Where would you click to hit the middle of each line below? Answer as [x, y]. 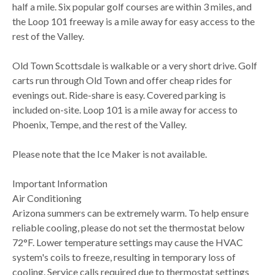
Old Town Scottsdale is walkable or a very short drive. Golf [135, 66]
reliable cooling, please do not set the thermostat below [128, 228]
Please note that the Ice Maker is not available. [110, 154]
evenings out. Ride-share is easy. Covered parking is [119, 95]
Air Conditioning [47, 198]
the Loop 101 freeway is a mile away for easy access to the [134, 21]
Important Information [60, 184]
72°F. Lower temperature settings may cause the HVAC [128, 242]
